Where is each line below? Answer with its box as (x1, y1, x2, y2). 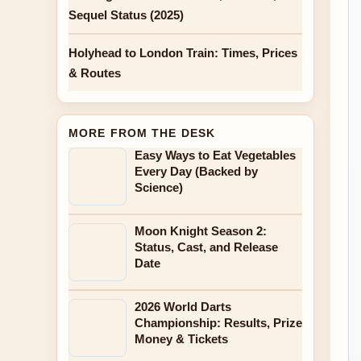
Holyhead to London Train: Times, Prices (68, 46, 297, 60)
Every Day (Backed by (135, 164, 258, 178)
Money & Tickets (135, 332, 228, 346)
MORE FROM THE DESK (68, 127, 216, 139)
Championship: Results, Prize (135, 316, 302, 330)
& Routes (68, 66, 121, 80)
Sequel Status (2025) (68, 8, 184, 22)
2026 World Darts (135, 300, 231, 313)
